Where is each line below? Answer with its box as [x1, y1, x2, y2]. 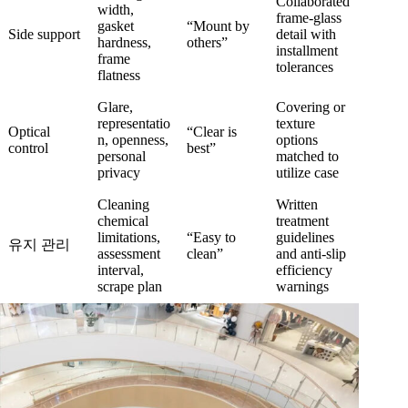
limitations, [97, 229, 160, 245]
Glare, [97, 98, 133, 115]
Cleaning [97, 196, 149, 212]
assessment [97, 245, 160, 261]
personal [97, 148, 146, 164]
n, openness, [97, 131, 168, 148]
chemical [97, 212, 148, 229]
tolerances [276, 58, 333, 75]
